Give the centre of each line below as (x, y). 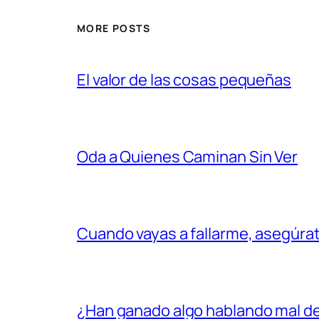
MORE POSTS (114, 28)
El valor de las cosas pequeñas (184, 80)
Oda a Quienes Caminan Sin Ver (188, 157)
